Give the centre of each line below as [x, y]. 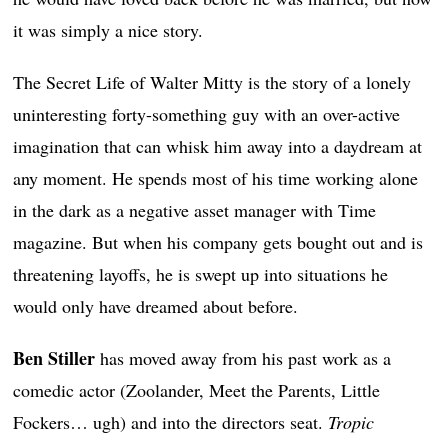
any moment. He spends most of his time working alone [216, 177]
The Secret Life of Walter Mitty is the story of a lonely [212, 81]
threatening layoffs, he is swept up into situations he [201, 273]
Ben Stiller [54, 357]
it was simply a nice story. [108, 29]
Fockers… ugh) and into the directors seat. [171, 421]
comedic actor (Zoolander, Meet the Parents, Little [197, 389]
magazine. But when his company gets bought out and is [218, 241]
